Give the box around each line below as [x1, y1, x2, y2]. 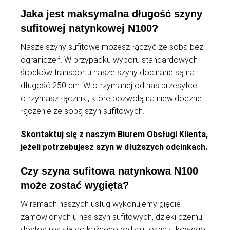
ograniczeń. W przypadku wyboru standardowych [21, 55, 198, 65]
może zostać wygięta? [21, 180, 129, 191]
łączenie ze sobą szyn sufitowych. [21, 106, 144, 117]
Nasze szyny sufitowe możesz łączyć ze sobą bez [21, 42, 203, 52]
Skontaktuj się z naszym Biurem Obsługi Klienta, [21, 129, 208, 140]
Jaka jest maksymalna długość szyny [21, 8, 202, 20]
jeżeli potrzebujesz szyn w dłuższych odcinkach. [21, 142, 207, 152]
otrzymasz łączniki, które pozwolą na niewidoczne [21, 93, 202, 104]
